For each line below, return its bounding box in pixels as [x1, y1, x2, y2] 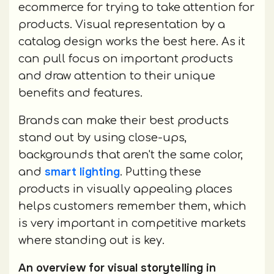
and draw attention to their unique [18, 69, 215, 82]
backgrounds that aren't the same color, [18, 148, 243, 161]
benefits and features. [18, 86, 143, 99]
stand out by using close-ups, [18, 131, 187, 144]
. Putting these [120, 165, 201, 178]
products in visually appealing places [18, 182, 232, 195]
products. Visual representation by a [18, 18, 225, 31]
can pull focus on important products [18, 52, 233, 65]
